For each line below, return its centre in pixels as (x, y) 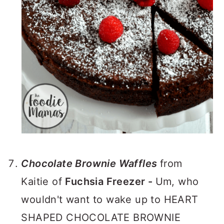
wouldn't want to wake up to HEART (110, 199)
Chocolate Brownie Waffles (89, 163)
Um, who (177, 181)
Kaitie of (43, 181)
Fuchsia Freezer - (110, 181)
